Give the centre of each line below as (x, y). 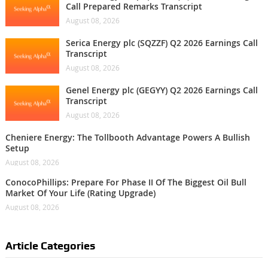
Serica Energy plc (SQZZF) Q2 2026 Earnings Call (162, 43)
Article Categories (50, 246)
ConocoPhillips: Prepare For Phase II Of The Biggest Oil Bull (126, 182)
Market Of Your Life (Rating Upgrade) (80, 193)
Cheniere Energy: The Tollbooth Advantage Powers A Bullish (127, 138)
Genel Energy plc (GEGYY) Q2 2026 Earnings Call (162, 90)
